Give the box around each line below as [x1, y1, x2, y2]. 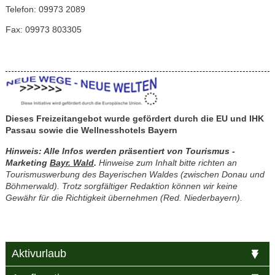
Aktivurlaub [11, 247, 66, 260]
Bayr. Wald [49, 158, 94, 168]
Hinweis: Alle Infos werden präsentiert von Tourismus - [5, 146, 235, 157]
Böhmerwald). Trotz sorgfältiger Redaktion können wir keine [5, 181, 238, 192]
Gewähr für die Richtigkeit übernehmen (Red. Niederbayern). [5, 193, 242, 203]
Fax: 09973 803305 [5, 24, 82, 34]
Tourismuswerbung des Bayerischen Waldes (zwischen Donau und [5, 169, 265, 180]
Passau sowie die [5, 125, 81, 136]
